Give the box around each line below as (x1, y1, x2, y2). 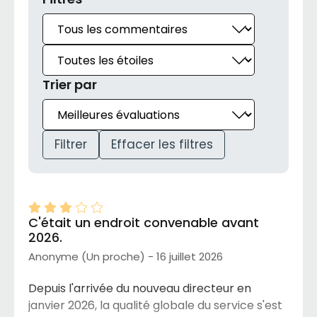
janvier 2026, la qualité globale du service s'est (28, 297, 282, 314)
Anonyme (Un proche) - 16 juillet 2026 (28, 249, 223, 265)
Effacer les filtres (111, 136, 213, 154)
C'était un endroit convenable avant (28, 214, 259, 232)
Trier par (42, 76, 97, 94)
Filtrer (54, 136, 87, 154)
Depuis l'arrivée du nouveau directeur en (28, 280, 251, 297)
